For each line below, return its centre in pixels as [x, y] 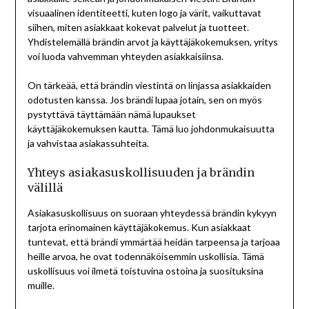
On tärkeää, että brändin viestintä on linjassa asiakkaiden [149, 85]
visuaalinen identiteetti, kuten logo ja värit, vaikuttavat [144, 12]
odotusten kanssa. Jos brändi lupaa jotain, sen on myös [144, 99]
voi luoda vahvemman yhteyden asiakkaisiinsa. [125, 56]
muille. [41, 285]
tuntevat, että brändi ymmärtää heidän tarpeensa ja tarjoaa [153, 241]
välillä [45, 187]
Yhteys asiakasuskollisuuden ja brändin [141, 172]
